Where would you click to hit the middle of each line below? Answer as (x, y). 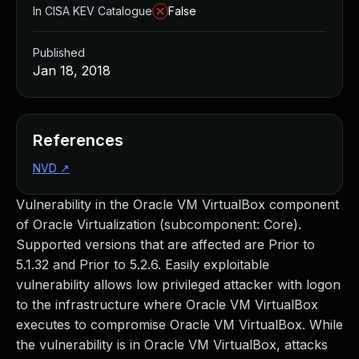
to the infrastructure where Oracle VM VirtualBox (167, 305)
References (78, 140)
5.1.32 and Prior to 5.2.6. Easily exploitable (143, 264)
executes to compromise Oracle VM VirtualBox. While (179, 325)
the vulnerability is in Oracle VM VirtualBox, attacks (172, 345)
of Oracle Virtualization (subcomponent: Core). (159, 224)
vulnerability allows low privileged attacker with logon (178, 284)
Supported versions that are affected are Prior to (165, 244)
